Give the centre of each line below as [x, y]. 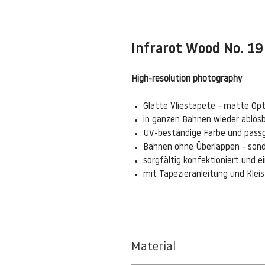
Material [153, 247]
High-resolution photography [187, 79]
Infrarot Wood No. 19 [197, 49]
